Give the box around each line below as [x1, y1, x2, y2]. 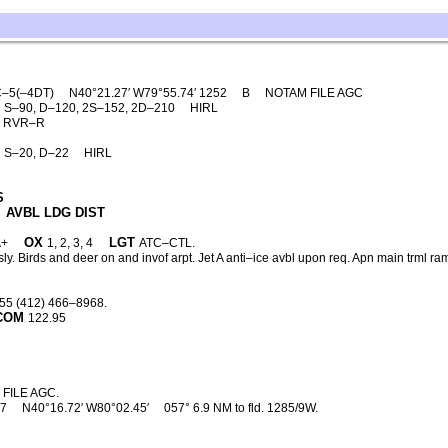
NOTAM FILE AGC [265, 86, 364, 100]
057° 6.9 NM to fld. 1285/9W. [163, 401, 318, 415]
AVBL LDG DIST [5, 205, 105, 220]
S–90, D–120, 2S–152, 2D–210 [3, 101, 178, 115]
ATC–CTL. [138, 236, 195, 250]
